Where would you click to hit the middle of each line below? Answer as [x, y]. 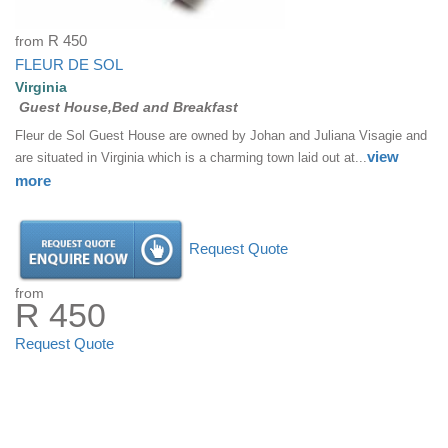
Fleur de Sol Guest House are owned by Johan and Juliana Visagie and [221, 135]
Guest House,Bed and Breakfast [128, 106]
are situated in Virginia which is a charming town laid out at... [191, 157]
